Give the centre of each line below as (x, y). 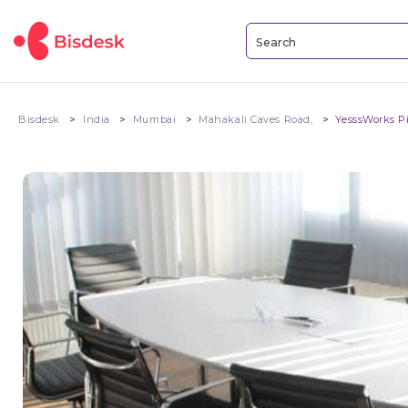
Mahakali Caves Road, (256, 119)
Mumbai (154, 119)
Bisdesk (39, 119)
